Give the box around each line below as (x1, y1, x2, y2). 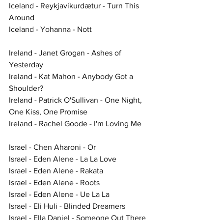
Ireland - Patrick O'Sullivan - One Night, (9, 95, 144, 104)
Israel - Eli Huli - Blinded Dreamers (9, 201, 125, 210)
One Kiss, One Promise (9, 107, 87, 116)
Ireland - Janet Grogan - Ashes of (9, 48, 123, 57)
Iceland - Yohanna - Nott (9, 25, 92, 33)
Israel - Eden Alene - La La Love (9, 154, 116, 163)
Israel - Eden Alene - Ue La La (9, 190, 110, 198)
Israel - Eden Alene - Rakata (9, 166, 103, 175)
